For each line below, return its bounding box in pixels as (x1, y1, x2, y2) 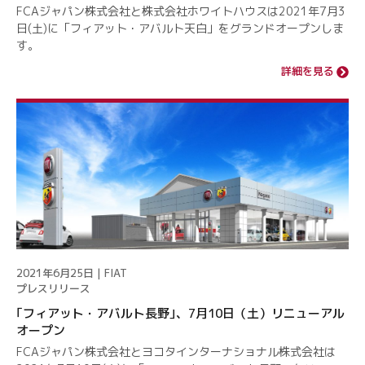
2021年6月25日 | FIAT (16, 266, 127, 281)
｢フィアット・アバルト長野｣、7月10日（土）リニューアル (16, 305, 345, 323)
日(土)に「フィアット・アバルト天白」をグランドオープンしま (16, 20, 344, 37)
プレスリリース (16, 281, 90, 297)
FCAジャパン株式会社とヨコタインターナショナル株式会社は (16, 344, 336, 360)
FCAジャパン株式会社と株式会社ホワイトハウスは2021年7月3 (16, 3, 345, 20)
